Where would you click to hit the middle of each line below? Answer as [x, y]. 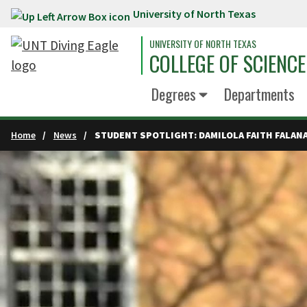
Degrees [174, 94]
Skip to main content [67, 16]
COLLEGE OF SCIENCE [228, 63]
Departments [259, 94]
